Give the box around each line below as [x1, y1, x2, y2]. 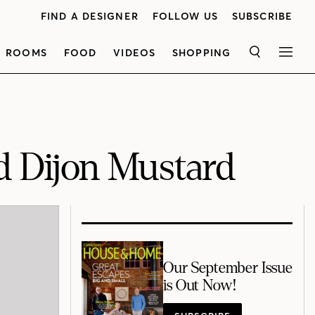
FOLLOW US [152, 10, 218, 22]
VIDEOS [113, 46, 156, 59]
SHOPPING [172, 46, 231, 59]
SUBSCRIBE [231, 10, 292, 22]
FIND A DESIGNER [41, 10, 139, 22]
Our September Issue [163, 259, 292, 277]
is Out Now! [163, 277, 236, 295]
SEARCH [253, 50, 298, 63]
